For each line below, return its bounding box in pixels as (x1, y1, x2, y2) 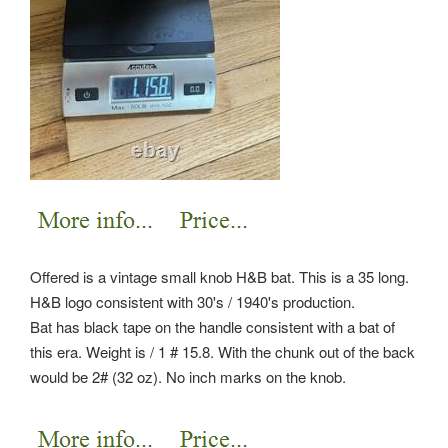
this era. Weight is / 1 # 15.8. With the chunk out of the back (30, 340, 415, 362)
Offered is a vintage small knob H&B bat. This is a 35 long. (30, 265, 409, 287)
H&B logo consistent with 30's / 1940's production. (30, 290, 355, 312)
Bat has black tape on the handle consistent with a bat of (30, 315, 395, 337)
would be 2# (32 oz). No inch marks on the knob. (30, 365, 346, 387)
